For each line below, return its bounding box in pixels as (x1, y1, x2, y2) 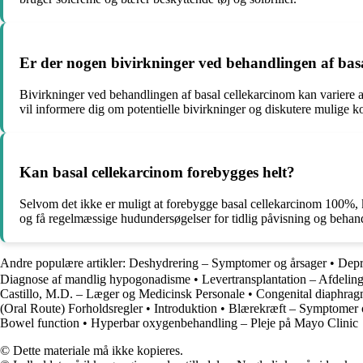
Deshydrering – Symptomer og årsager (129, 256, 327, 271)
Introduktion (154, 301, 217, 316)
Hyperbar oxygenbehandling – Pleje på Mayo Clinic (91, 316, 358, 331)
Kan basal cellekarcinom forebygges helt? (19, 164, 295, 181)
